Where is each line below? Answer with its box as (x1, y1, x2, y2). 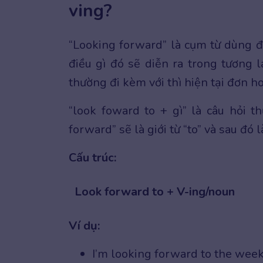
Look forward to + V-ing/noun (75, 184, 235, 200)
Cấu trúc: (69, 150, 116, 166)
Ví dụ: (69, 218, 100, 234)
